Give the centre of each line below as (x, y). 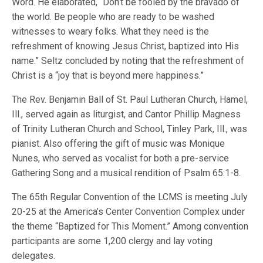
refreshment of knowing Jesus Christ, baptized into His (126, 46)
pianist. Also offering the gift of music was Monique (119, 144)
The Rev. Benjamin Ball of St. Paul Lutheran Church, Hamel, (130, 100)
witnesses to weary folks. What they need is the (111, 31)
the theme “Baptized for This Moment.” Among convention (130, 226)
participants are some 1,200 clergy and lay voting (112, 241)
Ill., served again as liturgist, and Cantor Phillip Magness (127, 114)
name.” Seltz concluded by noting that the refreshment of (128, 61)
